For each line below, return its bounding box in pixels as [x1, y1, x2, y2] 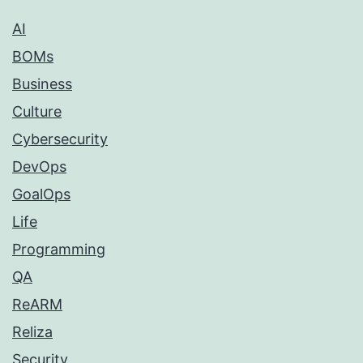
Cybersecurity [12, 130, 108, 148]
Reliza [12, 323, 53, 341]
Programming [12, 241, 105, 258]
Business [12, 75, 72, 93]
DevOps [12, 158, 66, 176]
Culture [12, 103, 62, 121]
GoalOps [12, 186, 70, 203]
